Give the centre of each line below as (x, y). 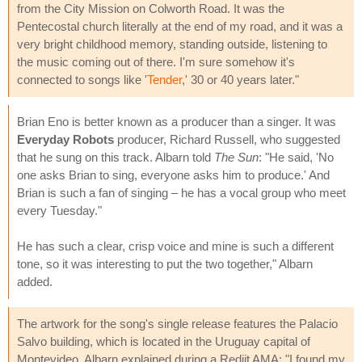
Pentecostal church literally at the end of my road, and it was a (180, 26)
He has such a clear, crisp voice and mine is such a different (175, 246)
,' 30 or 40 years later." (240, 79)
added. (35, 281)
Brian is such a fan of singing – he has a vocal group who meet (181, 192)
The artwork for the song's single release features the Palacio (177, 323)
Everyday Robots (65, 139)
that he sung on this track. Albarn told (116, 157)
